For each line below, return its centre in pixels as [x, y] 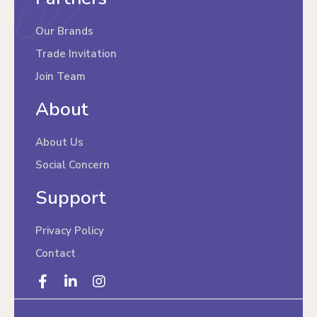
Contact [56, 253]
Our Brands [64, 31]
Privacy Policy [70, 231]
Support [71, 198]
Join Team [60, 76]
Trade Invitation [76, 54]
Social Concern [73, 165]
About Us [59, 142]
